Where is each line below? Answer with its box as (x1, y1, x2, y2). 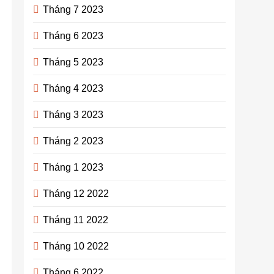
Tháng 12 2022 (43, 188, 109, 199)
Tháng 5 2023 (43, 56, 104, 67)
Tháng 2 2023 (43, 135, 104, 146)
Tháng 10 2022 (43, 240, 109, 251)
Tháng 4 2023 (43, 83, 104, 94)
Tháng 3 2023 (43, 109, 104, 120)
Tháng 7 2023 (43, 4, 104, 15)
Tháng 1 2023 (43, 161, 104, 172)
